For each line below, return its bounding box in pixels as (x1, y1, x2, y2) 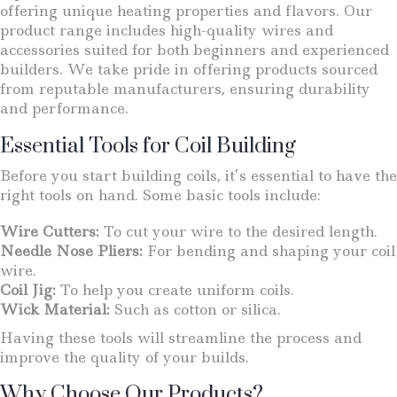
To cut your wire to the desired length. (99, 221, 378, 241)
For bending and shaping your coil (143, 240, 395, 261)
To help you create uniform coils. (56, 279, 294, 300)
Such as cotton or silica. (110, 299, 281, 319)
